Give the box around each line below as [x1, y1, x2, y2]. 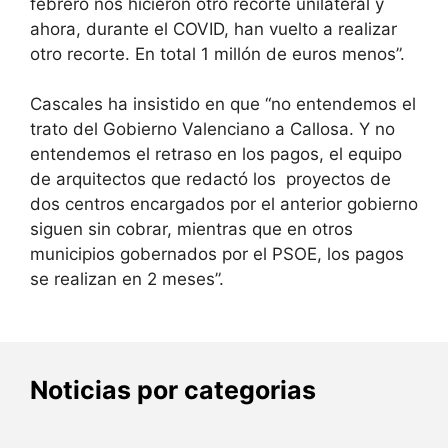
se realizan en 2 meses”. [30, 269, 224, 290]
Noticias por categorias [30, 375, 316, 406]
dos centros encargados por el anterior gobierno [30, 194, 418, 215]
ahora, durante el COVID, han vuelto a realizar [30, 18, 397, 39]
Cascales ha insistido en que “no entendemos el [30, 94, 416, 115]
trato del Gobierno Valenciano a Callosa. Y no [30, 119, 395, 140]
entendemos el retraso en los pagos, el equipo [30, 144, 402, 165]
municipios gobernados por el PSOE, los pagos [30, 244, 404, 265]
